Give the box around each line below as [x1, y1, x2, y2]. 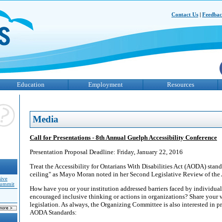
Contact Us [171, 11, 198, 17]
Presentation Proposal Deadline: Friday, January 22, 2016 [30, 148, 183, 156]
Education [17, 81, 45, 88]
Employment [88, 81, 123, 88]
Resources [166, 81, 194, 88]
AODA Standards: [30, 209, 77, 216]
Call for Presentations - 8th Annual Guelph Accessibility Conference [30, 134, 217, 141]
